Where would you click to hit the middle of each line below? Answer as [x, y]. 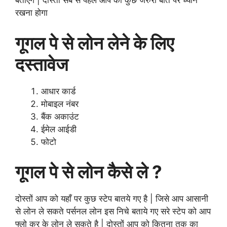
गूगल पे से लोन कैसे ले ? [89, 172]
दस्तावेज [42, 64]
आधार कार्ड [58, 91]
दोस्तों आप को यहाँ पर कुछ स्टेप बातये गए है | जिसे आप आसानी [112, 199]
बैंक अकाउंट [60, 116]
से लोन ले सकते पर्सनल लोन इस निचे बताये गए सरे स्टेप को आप [113, 212]
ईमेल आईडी [59, 129]
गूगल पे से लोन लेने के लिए [94, 43]
